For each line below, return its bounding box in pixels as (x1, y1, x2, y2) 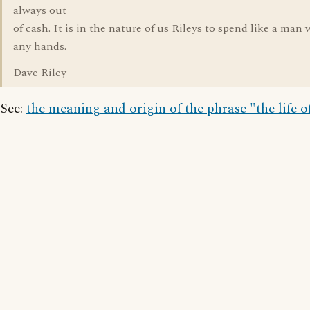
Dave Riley (13, 64, 66, 81)
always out (13, 2, 66, 19)
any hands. (13, 38, 66, 55)
